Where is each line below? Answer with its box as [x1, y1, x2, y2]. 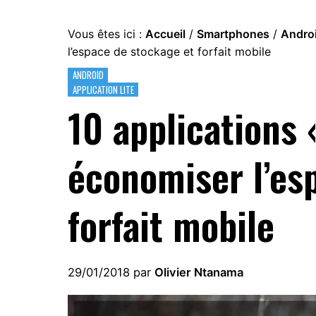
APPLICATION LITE [72, 82, 134, 97]
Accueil [145, 27, 186, 41]
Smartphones [197, 27, 269, 41]
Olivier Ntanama [154, 265, 243, 280]
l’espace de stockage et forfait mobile [68, 44, 271, 59]
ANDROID [72, 68, 104, 83]
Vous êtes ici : [68, 27, 145, 41]
